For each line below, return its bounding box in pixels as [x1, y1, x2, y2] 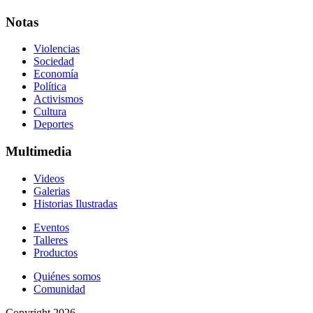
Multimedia [6, 144, 72, 159]
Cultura [34, 105, 66, 118]
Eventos [34, 221, 69, 233]
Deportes [34, 118, 73, 131]
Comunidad [34, 282, 85, 295]
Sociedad [34, 55, 74, 68]
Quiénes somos [34, 270, 101, 282]
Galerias [34, 184, 70, 197]
